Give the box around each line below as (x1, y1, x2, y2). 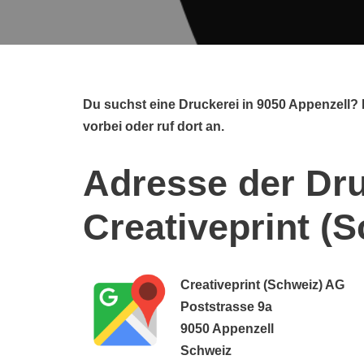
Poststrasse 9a (180, 300, 272, 314)
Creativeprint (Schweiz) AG (180, 278, 344, 292)
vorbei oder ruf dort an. (83, 119, 224, 133)
